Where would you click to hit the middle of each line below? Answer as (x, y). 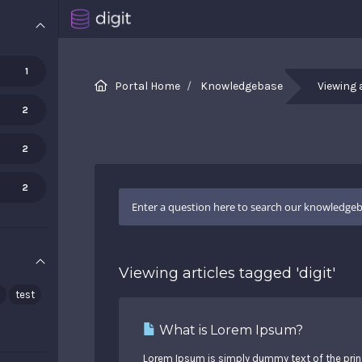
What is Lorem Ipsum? (229, 330)
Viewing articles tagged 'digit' (227, 273)
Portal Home (147, 86)
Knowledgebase (242, 86)
